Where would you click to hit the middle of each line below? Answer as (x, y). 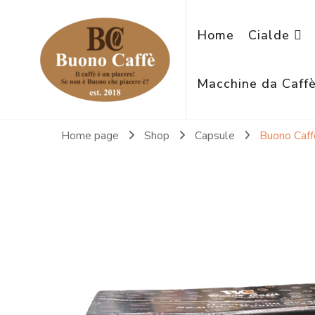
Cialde (269, 35)
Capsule (216, 135)
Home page (90, 135)
